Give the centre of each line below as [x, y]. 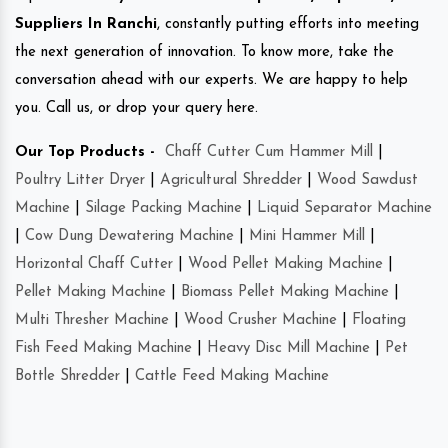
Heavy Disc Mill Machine [288, 349]
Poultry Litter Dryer [80, 181]
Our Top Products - [85, 153]
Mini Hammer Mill [307, 237]
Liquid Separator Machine [344, 209]
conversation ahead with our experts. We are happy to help [211, 81]
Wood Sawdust [367, 181]
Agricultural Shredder [231, 181]
